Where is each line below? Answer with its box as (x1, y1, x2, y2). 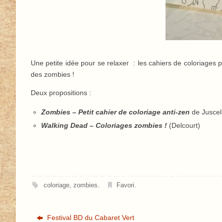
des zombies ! (31, 70, 74, 78)
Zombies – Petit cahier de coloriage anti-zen (41, 108, 190, 116)
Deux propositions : (31, 88, 91, 97)
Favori (116, 181, 135, 189)
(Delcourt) (167, 121, 200, 129)
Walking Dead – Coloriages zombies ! (41, 121, 167, 129)
